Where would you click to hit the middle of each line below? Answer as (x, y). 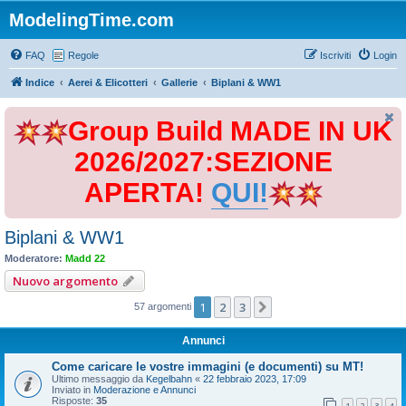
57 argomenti (164, 306)
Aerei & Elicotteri (108, 82)
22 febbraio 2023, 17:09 (255, 378)
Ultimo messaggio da (99, 378)
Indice (40, 82)
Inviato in (72, 389)
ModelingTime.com (92, 20)
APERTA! (147, 193)
